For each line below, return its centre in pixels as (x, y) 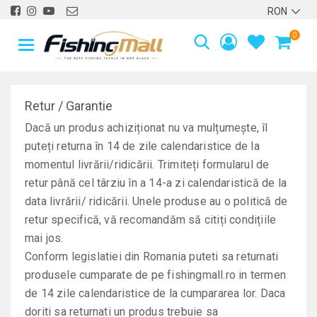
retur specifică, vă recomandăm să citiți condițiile (151, 220)
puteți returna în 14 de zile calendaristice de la (142, 146)
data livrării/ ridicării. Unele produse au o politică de (156, 201)
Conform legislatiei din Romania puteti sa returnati (152, 257)
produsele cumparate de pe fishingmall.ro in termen (156, 275)
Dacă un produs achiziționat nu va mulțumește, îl (146, 128)
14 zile (58, 293)
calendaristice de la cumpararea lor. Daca (181, 293)
